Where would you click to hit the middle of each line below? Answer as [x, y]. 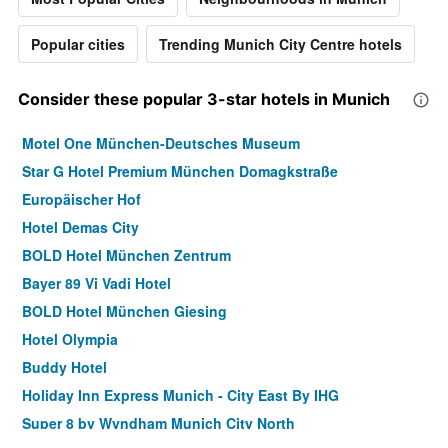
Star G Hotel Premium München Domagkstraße [180, 171]
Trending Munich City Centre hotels [280, 44]
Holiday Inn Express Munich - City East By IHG [180, 395]
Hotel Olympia [70, 339]
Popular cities [78, 44]
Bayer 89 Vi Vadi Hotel [96, 283]
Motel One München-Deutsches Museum [161, 143]
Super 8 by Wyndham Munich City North [158, 423]
